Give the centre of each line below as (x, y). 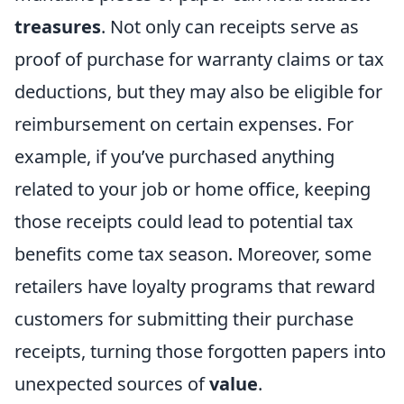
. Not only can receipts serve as (230, 27)
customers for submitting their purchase (184, 319)
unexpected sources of (112, 384)
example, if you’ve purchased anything (174, 156)
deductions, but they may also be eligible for (198, 92)
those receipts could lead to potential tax (184, 221)
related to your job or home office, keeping (193, 189)
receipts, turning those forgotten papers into (200, 351)
